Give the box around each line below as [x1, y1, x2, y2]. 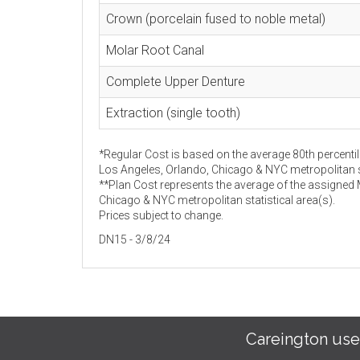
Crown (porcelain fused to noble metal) [106, 11, 325, 27]
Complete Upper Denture [106, 74, 245, 89]
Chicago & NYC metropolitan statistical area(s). [99, 194, 335, 207]
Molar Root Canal [106, 43, 204, 58]
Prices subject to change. [99, 209, 223, 222]
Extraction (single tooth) [106, 105, 240, 121]
